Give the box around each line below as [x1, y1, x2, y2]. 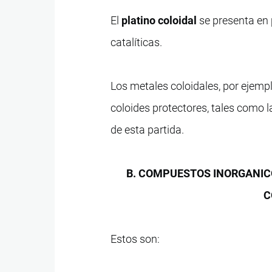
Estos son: [110, 232, 160, 245]
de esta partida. [110, 123, 185, 136]
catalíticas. [110, 35, 163, 49]
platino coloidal [121, 13, 197, 27]
